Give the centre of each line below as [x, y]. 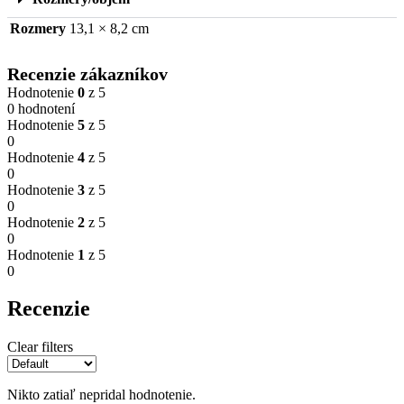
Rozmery [38, 28]
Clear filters [40, 347]
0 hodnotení [41, 108]
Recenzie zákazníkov [87, 73]
